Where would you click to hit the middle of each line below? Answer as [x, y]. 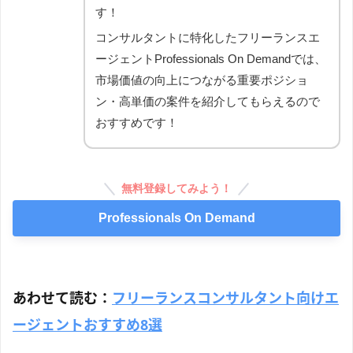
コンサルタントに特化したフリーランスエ [208, 37]
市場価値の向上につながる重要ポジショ [202, 80]
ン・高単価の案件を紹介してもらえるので [208, 101]
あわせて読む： [62, 297]
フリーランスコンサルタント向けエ [225, 297]
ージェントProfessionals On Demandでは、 [211, 58]
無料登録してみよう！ [176, 188]
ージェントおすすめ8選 [87, 324]
